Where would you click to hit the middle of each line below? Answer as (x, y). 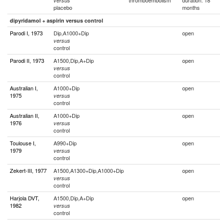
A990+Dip (65, 143)
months (191, 7)
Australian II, (25, 115)
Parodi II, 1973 (27, 60)
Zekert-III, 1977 (28, 170)
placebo (63, 7)
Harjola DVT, (25, 198)
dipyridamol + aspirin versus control (56, 20)
